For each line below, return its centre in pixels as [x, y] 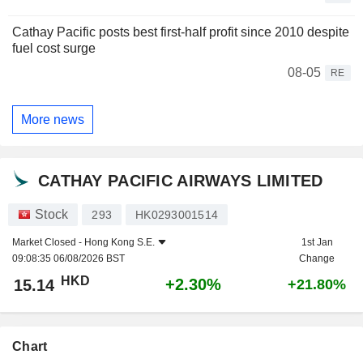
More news [53, 119]
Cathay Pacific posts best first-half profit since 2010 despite [181, 32]
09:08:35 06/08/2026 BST [68, 259]
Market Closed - [48, 243]
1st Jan [317, 243]
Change [317, 259]
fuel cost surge [54, 49]
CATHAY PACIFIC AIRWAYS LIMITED [181, 180]
